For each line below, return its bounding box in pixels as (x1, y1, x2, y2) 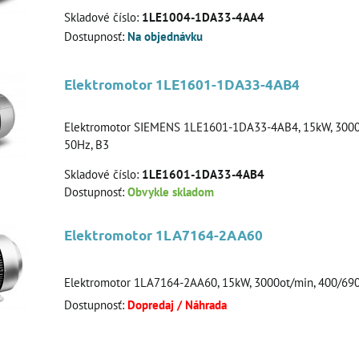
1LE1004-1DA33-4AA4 (142, 9, 264, 25)
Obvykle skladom (127, 184, 214, 200)
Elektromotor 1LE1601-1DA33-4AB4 (64, 76, 300, 93)
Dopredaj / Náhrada (127, 297, 227, 313)
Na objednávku (127, 29, 203, 45)
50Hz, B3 (64, 137, 109, 152)
